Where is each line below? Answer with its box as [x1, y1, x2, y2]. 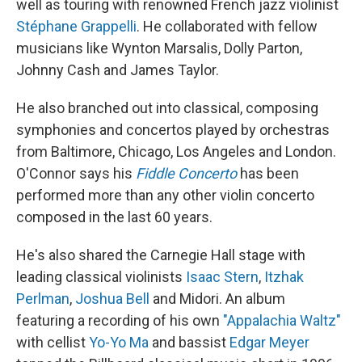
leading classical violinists [16, 268, 186, 286]
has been [237, 165, 299, 183]
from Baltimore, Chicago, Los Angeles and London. [16, 143, 336, 161]
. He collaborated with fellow [137, 18, 318, 36]
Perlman [16, 290, 69, 308]
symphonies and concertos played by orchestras [16, 121, 330, 139]
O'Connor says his [16, 165, 136, 183]
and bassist [149, 334, 229, 351]
